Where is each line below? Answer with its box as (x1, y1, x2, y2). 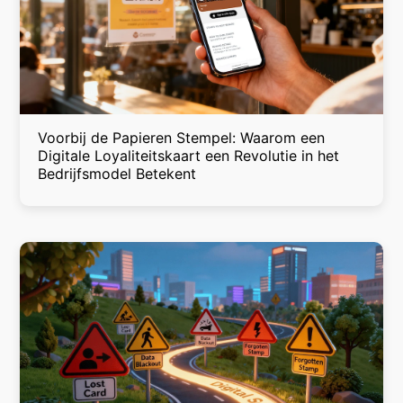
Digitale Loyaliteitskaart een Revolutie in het (38, 147, 340, 166)
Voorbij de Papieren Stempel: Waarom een (38, 129, 326, 148)
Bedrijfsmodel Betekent (38, 165, 197, 184)
